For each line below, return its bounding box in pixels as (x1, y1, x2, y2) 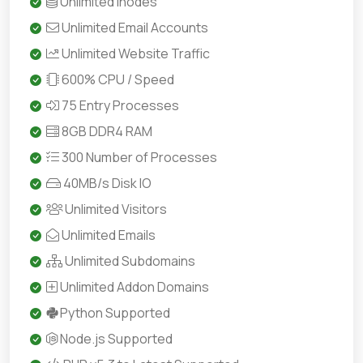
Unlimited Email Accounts (59, 19, 208, 36)
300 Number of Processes (59, 148, 217, 166)
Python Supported (58, 304, 170, 322)
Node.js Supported (58, 330, 173, 348)
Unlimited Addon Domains (58, 278, 209, 296)
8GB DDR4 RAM (59, 122, 152, 140)
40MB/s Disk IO (61, 174, 152, 192)
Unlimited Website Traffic (59, 45, 210, 62)
